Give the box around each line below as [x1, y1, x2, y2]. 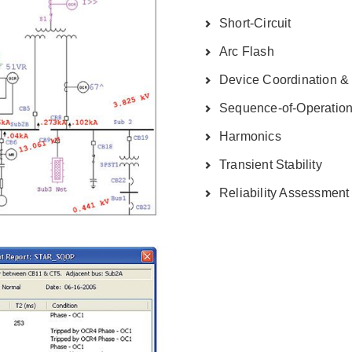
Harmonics [219, 129, 281, 143]
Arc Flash [219, 44, 274, 58]
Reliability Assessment [219, 185, 350, 200]
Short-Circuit [219, 16, 291, 30]
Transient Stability [219, 157, 322, 171]
